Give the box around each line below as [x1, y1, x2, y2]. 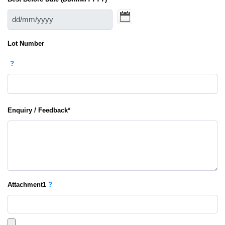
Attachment [8, 181, 43, 188]
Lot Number [8, 40, 44, 47]
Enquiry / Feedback [8, 106, 68, 114]
